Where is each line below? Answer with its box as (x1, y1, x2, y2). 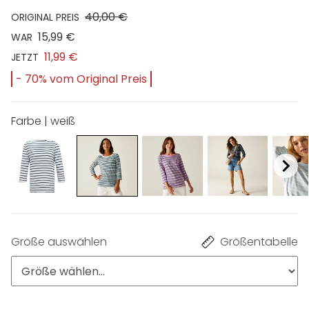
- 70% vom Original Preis (16, 70, 147, 87)
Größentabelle (220, 234, 298, 250)
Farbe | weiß (11, 112, 75, 129)
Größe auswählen (11, 234, 107, 250)
